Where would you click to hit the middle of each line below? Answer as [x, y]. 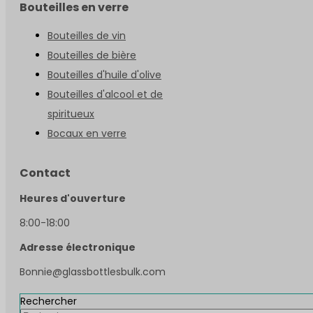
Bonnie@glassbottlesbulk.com [93, 271]
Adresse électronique [78, 247]
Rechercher [49, 301]
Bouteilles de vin [87, 35]
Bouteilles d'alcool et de [105, 94]
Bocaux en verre [87, 133]
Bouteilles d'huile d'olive [104, 74]
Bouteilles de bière [92, 55]
